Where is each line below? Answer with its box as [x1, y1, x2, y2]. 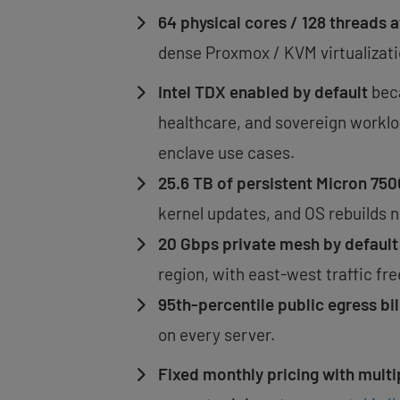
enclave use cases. [158, 142, 295, 162]
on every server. [158, 324, 275, 345]
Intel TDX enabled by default [158, 81, 368, 102]
